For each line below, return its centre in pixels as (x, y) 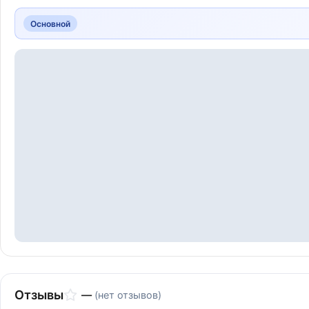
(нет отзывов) (128, 295)
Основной (50, 23)
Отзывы (39, 295)
